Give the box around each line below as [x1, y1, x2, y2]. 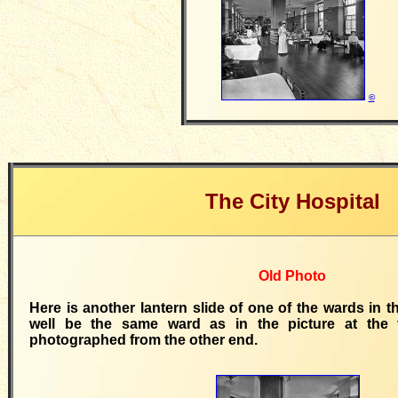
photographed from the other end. [29, 332, 258, 347]
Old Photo [259, 268, 326, 283]
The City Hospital [204, 189, 380, 213]
